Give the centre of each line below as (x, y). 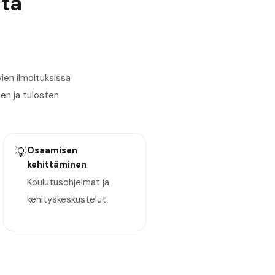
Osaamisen (52, 151)
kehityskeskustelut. (67, 199)
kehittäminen (56, 165)
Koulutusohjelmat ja (68, 182)
